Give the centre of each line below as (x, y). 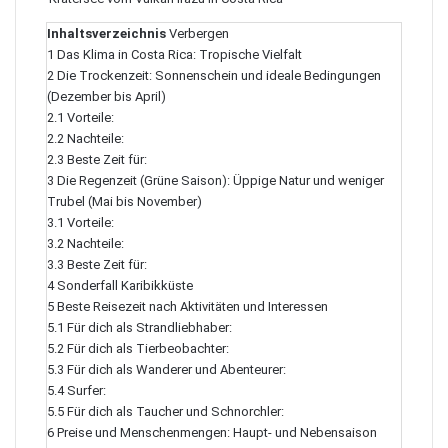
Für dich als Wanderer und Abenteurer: (176, 369)
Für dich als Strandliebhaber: (149, 327)
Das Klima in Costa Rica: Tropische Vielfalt (179, 54)
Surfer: (86, 390)
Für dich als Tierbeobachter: (148, 348)
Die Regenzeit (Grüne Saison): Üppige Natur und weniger (220, 180)
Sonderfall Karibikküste (125, 285)
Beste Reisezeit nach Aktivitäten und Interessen (192, 306)
